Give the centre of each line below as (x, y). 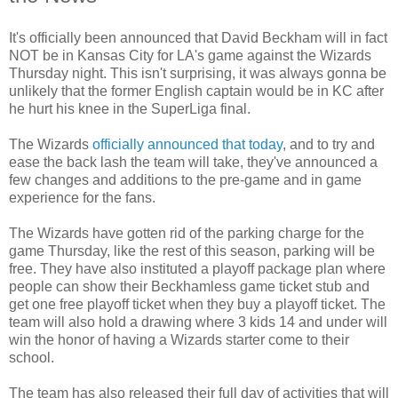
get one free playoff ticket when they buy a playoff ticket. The (197, 304)
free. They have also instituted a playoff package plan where (197, 268)
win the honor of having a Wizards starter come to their (179, 339)
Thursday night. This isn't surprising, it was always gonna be (198, 73)
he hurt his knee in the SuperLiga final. (130, 108)
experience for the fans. (82, 197)
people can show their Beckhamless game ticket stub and (189, 286)
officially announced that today (187, 144)
